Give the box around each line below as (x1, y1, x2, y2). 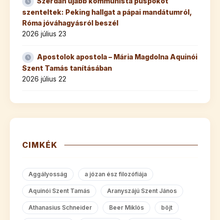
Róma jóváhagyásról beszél (22, 19, 118, 27)
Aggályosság (28, 170, 67, 178)
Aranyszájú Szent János (107, 187, 177, 195)
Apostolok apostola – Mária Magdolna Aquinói (37, 53, 197, 61)
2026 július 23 (22, 29, 66, 38)
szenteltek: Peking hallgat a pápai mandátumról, (22, 8, 192, 17)
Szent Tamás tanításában (22, 64, 112, 73)
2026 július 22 (22, 75, 66, 83)
